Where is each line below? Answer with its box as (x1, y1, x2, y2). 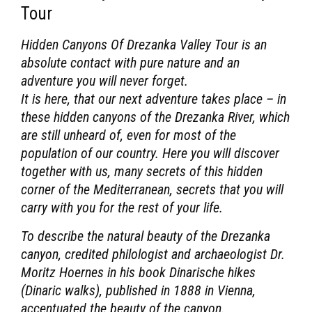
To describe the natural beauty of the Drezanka (21, 227, 270, 244)
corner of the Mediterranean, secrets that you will (21, 180, 283, 198)
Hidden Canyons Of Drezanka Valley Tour (21, 36, 238, 53)
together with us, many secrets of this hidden (21, 162, 263, 180)
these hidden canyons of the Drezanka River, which (21, 108, 290, 125)
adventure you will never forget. (21, 72, 188, 89)
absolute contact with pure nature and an (21, 54, 240, 71)
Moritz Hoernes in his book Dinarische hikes (21, 263, 256, 281)
